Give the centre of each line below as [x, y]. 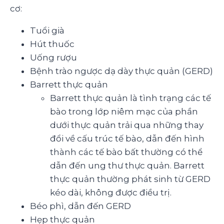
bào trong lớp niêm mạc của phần [124, 111]
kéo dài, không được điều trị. [111, 192]
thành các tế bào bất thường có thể [126, 152]
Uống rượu [53, 57]
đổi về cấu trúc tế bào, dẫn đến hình [127, 138]
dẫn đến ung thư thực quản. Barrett [127, 165]
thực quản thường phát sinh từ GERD [130, 179]
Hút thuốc [52, 44]
